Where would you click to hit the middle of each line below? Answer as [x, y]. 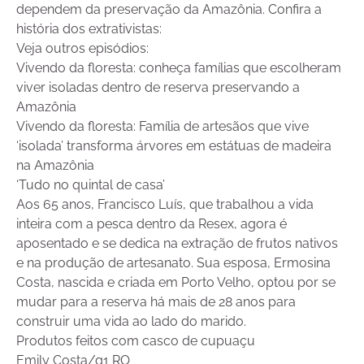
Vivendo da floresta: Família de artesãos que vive [162, 127]
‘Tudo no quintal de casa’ [91, 185]
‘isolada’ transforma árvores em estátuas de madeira [174, 146]
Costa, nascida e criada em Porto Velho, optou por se [176, 283]
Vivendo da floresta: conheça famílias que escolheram [179, 68]
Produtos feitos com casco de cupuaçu [136, 341]
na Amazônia [55, 166]
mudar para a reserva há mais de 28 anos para [156, 302]
